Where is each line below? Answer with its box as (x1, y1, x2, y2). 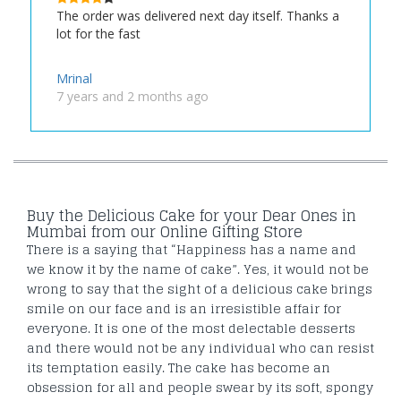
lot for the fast (56, 24, 141, 42)
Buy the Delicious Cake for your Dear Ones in (27, 201, 356, 229)
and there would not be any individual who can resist (27, 336, 374, 359)
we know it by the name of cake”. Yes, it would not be (27, 257, 369, 280)
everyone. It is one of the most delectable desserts (27, 316, 355, 339)
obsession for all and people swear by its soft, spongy (27, 375, 373, 398)
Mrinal (56, 69, 93, 87)
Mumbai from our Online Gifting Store (27, 218, 303, 245)
